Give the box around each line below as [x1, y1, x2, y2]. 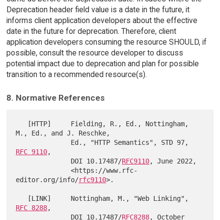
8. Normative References [6, 92, 105, 103]
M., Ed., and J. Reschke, [16, 129, 110, 137]
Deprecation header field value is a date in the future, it [6, 4, 190, 14]
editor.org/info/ [16, 175, 79, 184]
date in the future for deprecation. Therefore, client [6, 26, 176, 36]
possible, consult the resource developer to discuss [6, 48, 183, 57]
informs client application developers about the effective [6, 15, 197, 25]
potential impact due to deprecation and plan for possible [6, 58, 199, 68]
